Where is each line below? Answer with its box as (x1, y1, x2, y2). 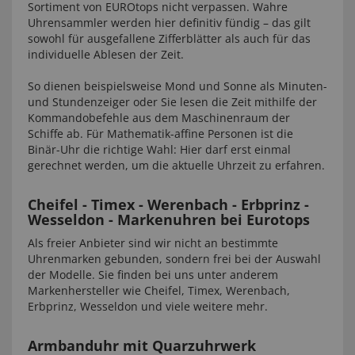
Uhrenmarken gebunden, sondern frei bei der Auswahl (28, 251, 321, 266)
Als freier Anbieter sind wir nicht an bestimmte (28, 235, 278, 250)
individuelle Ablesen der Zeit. (28, 47, 184, 62)
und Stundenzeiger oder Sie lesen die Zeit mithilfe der (28, 94, 317, 109)
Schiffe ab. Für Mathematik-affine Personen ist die (28, 126, 293, 141)
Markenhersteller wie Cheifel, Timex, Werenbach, (28, 283, 290, 298)
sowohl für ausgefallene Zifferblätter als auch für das (28, 31, 311, 46)
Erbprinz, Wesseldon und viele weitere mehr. (28, 299, 268, 314)
